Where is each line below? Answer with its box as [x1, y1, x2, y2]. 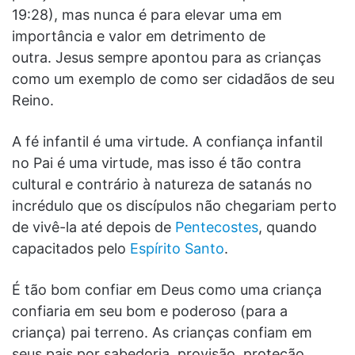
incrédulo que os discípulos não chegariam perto [12, 197, 337, 214]
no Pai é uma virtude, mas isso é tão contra [12, 154, 301, 171]
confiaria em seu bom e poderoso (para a [12, 302, 288, 319]
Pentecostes [175, 218, 258, 235]
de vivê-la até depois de [12, 218, 175, 235]
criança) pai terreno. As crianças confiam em [12, 323, 312, 341]
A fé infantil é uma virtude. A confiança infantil [12, 132, 323, 150]
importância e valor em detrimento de [12, 27, 265, 44]
